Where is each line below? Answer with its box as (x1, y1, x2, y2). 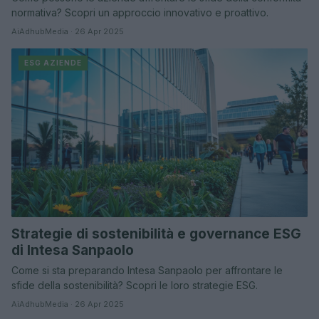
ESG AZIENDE (24, 58, 82, 67)
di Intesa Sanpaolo (11, 242, 134, 259)
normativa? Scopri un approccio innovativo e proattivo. (11, 6, 268, 19)
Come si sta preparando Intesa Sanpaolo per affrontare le (11, 264, 283, 277)
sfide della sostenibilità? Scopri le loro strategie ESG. (11, 279, 258, 292)
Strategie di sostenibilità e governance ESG (11, 226, 301, 243)
